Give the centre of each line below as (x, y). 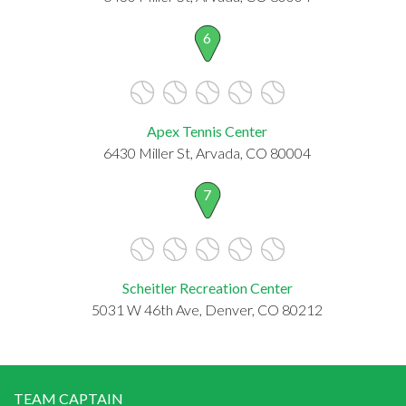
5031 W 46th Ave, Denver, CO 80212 (207, 309)
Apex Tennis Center (207, 130)
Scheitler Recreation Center (207, 287)
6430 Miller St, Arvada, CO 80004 (207, 152)
